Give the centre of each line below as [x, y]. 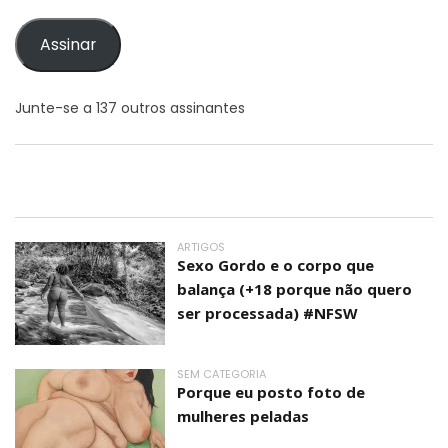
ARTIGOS [201, 246]
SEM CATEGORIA [221, 373]
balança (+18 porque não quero [294, 288]
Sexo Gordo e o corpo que [275, 264]
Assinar [67, 45]
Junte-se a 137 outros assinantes [130, 107]
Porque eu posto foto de [271, 391]
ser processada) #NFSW [267, 312]
